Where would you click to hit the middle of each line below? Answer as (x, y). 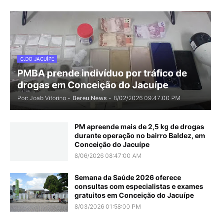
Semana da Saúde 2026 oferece (128, 178)
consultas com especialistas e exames (139, 186)
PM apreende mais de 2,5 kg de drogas (139, 127)
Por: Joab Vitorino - (44, 98)
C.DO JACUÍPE (37, 59)
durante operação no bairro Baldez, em (140, 136)
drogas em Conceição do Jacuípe (93, 85)
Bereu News (90, 98)
